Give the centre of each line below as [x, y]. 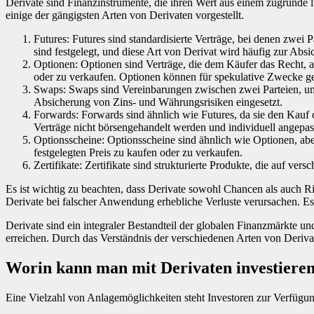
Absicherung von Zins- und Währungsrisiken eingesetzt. [158, 102]
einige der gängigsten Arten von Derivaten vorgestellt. [125, 15]
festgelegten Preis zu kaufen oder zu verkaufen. [138, 153]
